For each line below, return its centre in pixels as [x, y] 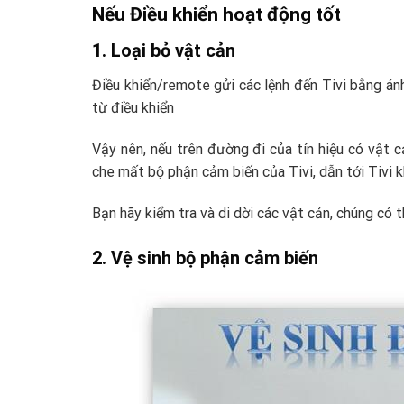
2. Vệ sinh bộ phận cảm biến [205, 257]
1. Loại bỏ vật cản [164, 51]
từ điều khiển [133, 108]
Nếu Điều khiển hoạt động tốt [216, 14]
